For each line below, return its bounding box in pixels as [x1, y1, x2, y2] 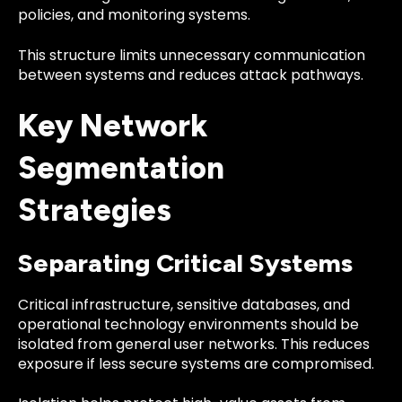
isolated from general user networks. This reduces [18, 333, 370, 354]
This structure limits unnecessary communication [18, 44, 365, 66]
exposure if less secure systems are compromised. [18, 353, 374, 374]
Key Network [18, 107, 208, 144]
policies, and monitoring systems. [18, 4, 250, 26]
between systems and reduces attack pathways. [18, 64, 363, 85]
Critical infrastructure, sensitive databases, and [18, 293, 350, 315]
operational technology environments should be [18, 313, 359, 335]
